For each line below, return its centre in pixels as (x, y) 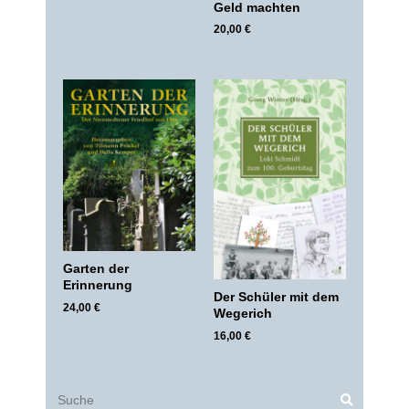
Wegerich (243, 313)
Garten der (96, 268)
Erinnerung (98, 285)
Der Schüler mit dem (276, 297)
